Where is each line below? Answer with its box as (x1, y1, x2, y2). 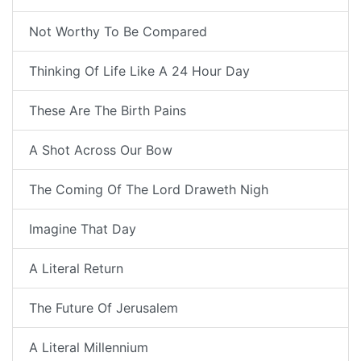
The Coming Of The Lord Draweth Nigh (29, 181, 268, 198)
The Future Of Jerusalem (29, 300, 178, 317)
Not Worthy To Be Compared (29, 23, 207, 40)
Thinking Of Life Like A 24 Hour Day (29, 63, 250, 80)
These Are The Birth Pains (29, 102, 186, 119)
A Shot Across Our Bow (29, 142, 172, 159)
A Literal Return (29, 260, 123, 277)
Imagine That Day (29, 221, 136, 238)
